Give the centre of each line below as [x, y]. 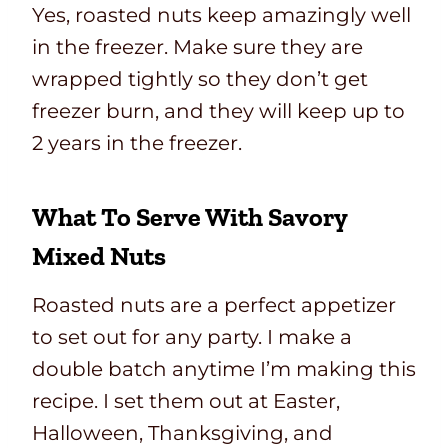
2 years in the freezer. [137, 143]
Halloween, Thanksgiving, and [182, 433]
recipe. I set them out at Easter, [186, 401]
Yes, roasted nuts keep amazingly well [221, 15]
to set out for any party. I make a [192, 337]
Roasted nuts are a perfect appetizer [214, 305]
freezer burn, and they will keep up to [218, 111]
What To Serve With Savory [189, 217]
